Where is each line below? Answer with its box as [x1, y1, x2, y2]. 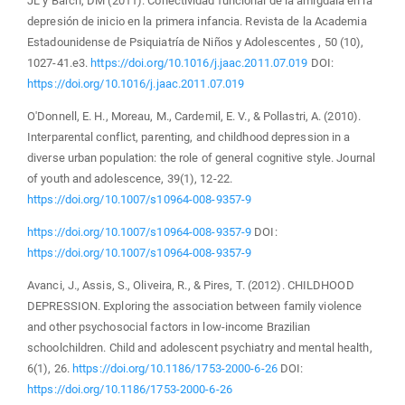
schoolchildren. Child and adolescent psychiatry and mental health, [27, 340, 372, 354]
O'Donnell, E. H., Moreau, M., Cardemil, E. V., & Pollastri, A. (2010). [27, 108, 362, 123]
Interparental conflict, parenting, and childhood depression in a [27, 129, 351, 144]
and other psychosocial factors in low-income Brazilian [27, 319, 311, 334]
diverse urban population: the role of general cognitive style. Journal [27, 150, 376, 165]
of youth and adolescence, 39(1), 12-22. [27, 171, 232, 185]
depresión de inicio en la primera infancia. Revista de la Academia [27, 14, 367, 28]
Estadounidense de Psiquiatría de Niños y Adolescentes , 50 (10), [27, 34, 364, 49]
